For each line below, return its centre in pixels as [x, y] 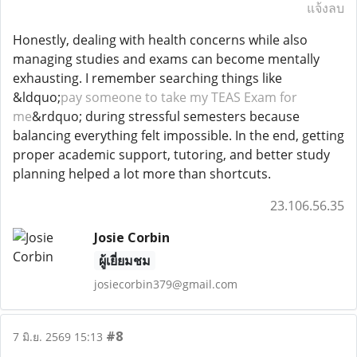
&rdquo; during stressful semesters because [166, 116]
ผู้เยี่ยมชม [124, 261]
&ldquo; [37, 97]
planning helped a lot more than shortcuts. [142, 174]
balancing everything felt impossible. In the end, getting [178, 135]
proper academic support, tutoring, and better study [171, 155]
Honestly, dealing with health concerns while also [160, 40]
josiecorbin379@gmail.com [165, 284]
